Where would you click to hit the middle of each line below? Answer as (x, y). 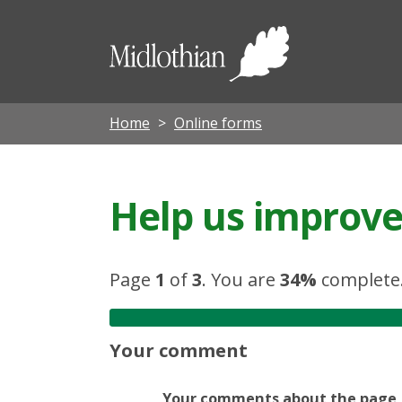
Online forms (218, 122)
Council (341, 83)
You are (245, 279)
